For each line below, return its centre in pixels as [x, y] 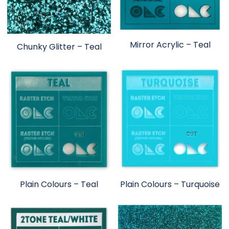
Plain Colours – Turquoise [170, 184]
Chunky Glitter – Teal [59, 47]
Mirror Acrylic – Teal [170, 44]
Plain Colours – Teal [59, 184]
